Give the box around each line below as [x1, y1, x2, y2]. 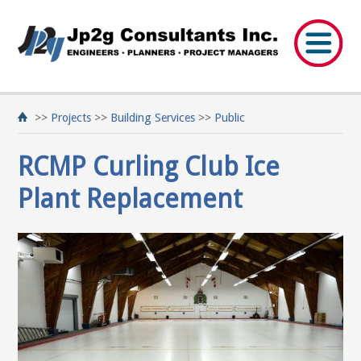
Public [214, 110, 246, 124]
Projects [51, 110, 92, 124]
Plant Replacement [18, 184, 243, 215]
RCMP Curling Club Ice [18, 151, 280, 183]
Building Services [110, 110, 196, 124]
